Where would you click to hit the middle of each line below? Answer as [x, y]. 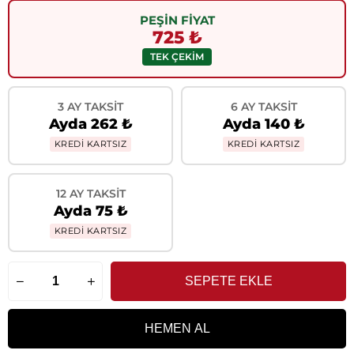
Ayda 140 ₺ [264, 124]
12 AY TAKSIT [90, 194]
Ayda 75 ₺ [90, 211]
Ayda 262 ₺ [90, 124]
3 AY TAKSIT [90, 107]
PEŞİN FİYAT [177, 20]
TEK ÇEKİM [177, 56]
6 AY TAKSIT [264, 107]
